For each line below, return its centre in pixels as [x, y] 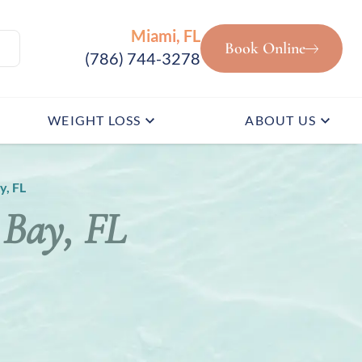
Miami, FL [166, 36]
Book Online [265, 48]
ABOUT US [280, 120]
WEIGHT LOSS [95, 120]
